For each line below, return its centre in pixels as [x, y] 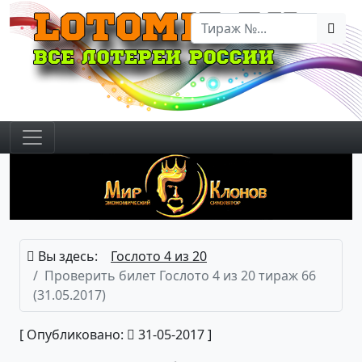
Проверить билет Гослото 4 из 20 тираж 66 [180, 275]
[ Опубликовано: [73, 334]
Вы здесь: [66, 256]
